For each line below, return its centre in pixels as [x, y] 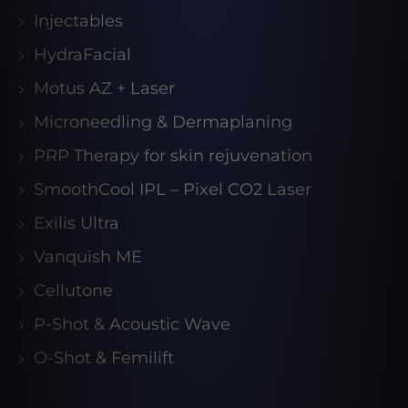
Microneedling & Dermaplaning [163, 122]
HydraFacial [82, 55]
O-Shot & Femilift [104, 358]
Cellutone [73, 291]
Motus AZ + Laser [104, 89]
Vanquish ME [88, 257]
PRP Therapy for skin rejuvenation [173, 156]
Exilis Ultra [76, 224]
